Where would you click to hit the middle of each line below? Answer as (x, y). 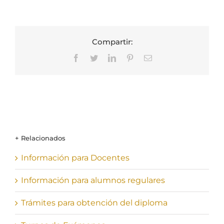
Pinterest (147, 57)
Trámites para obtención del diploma (94, 202)
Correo (162, 57)
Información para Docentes (75, 157)
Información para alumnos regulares (93, 180)
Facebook (95, 57)
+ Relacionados (40, 138)
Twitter (109, 57)
